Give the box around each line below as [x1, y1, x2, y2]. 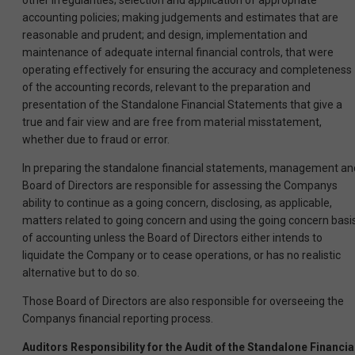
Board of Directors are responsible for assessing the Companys [22, 179, 338, 193]
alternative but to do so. [22, 266, 139, 280]
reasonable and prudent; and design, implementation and [22, 29, 307, 42]
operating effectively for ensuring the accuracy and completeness [22, 63, 352, 77]
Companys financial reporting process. [22, 312, 213, 326]
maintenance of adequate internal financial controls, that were [22, 46, 334, 59]
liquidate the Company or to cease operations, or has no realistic [22, 249, 341, 262]
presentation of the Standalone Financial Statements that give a [22, 98, 342, 112]
